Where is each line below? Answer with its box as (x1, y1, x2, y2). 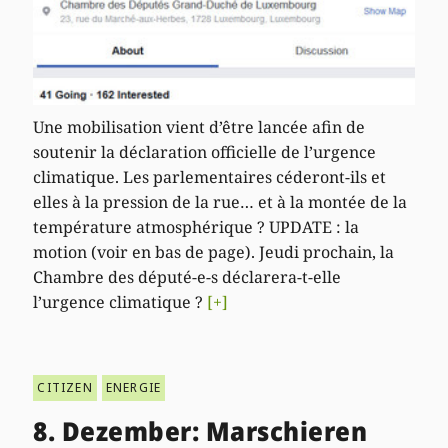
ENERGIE (105, 379, 162, 397)
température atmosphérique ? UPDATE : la (33, 216, 360, 239)
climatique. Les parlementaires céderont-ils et (33, 166, 387, 189)
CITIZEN (37, 379, 93, 397)
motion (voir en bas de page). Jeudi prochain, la (33, 241, 395, 264)
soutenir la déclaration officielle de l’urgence (33, 141, 377, 164)
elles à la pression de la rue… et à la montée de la (33, 191, 408, 214)
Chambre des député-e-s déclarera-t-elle (33, 266, 342, 289)
